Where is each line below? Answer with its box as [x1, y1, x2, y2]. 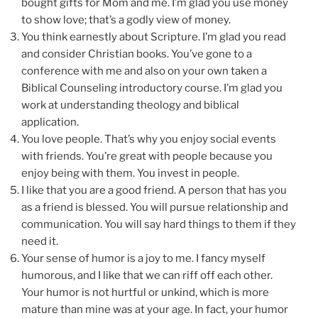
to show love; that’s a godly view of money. [21, 13, 231, 26]
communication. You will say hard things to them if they [21, 217, 296, 231]
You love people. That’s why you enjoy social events [21, 132, 276, 146]
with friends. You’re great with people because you [21, 149, 273, 163]
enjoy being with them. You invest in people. [21, 166, 239, 180]
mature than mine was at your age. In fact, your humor [21, 302, 288, 316]
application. [21, 115, 79, 128]
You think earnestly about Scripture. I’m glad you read [21, 30, 286, 43]
